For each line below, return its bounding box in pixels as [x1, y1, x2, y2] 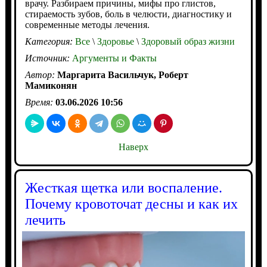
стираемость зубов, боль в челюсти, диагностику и [24, 9, 232, 20]
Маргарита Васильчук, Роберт [57, 70, 188, 80]
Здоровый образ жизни [138, 36, 235, 47]
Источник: [24, 53, 72, 64]
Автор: [24, 70, 57, 80]
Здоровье [94, 36, 134, 47]
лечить [24, 212, 66, 228]
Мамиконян [24, 80, 77, 91]
